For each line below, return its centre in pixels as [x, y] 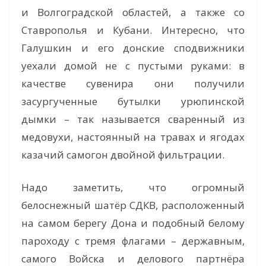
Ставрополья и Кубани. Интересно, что [133, 30]
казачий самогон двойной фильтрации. [123, 154]
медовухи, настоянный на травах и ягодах [133, 137]
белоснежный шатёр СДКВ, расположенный [133, 205]
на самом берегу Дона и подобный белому [133, 223]
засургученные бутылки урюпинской [133, 101]
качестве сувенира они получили [133, 83]
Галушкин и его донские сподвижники [133, 47]
